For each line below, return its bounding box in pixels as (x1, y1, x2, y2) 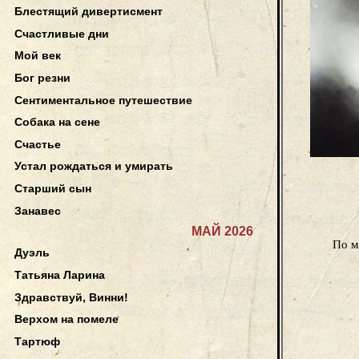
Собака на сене (14, 115, 100, 129)
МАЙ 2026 (192, 224, 253, 238)
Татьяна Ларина (14, 268, 105, 281)
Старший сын (14, 182, 91, 196)
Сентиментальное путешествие (14, 93, 192, 107)
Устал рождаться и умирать (14, 159, 173, 173)
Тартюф (14, 334, 60, 348)
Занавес (14, 204, 61, 217)
